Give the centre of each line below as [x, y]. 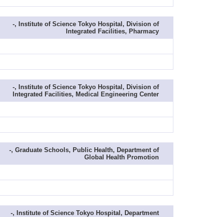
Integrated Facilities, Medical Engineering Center [86, 94]
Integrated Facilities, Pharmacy [112, 31]
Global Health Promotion [122, 157]
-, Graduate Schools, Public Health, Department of [84, 150]
